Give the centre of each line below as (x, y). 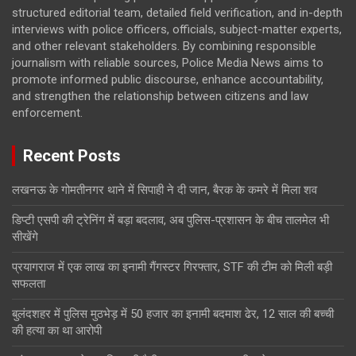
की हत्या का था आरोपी (57, 330)
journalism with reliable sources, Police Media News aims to (168, 62)
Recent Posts (72, 155)
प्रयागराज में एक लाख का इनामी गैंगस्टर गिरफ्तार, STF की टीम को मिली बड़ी (172, 267)
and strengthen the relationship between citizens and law (160, 96)
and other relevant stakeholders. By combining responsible (164, 46)
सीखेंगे (25, 236)
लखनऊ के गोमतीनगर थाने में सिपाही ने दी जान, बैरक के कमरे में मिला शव (164, 190)
